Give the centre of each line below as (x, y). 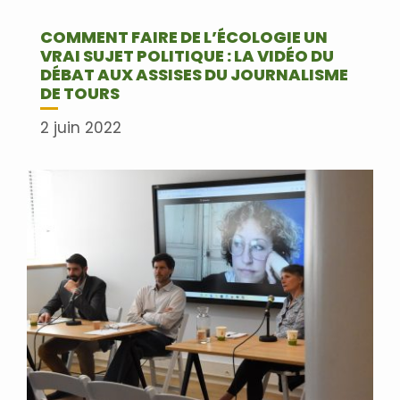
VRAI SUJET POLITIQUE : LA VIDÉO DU (187, 55)
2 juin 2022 (81, 128)
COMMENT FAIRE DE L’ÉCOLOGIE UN (184, 37)
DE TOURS (80, 93)
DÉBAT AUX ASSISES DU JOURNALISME (194, 74)
